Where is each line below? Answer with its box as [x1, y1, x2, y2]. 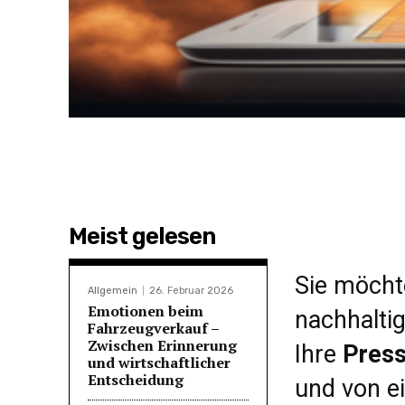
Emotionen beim [88, 300, 203, 321]
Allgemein [88, 284, 137, 297]
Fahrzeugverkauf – [88, 317, 220, 338]
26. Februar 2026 [149, 284, 233, 297]
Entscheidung [88, 369, 184, 390]
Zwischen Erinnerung [88, 334, 237, 355]
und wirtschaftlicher [88, 352, 231, 372]
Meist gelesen [69, 221, 215, 250]
